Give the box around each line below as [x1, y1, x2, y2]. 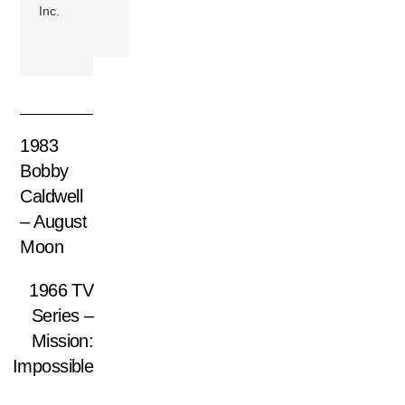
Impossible [12, 355, 94, 376]
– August [20, 211, 88, 231]
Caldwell [20, 185, 83, 206]
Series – [31, 305, 94, 325]
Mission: [31, 330, 94, 351]
